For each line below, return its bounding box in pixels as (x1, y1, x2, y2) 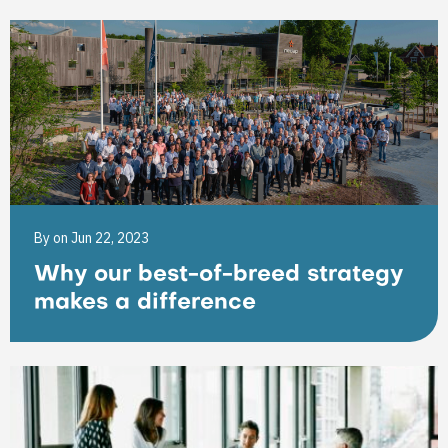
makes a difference (34, 293, 256, 314)
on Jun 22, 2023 (53, 229, 149, 247)
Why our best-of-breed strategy (34, 265, 403, 286)
